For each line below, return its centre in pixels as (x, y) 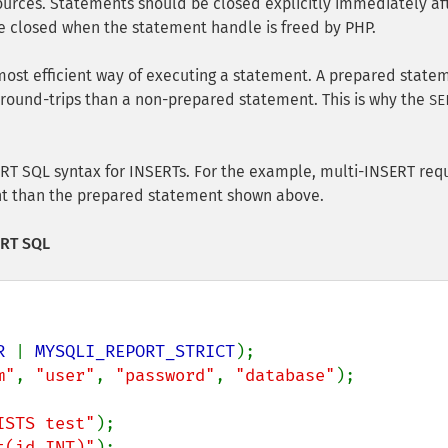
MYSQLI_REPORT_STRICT (135, 351)
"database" (285, 375)
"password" (165, 375)
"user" (65, 375)
